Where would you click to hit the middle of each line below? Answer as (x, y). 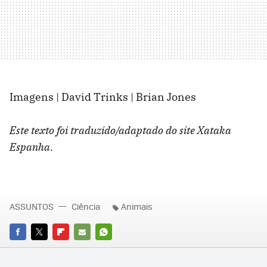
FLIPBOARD (74, 248)
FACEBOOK (30, 248)
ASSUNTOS (32, 207)
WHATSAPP (117, 248)
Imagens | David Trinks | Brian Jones (103, 97)
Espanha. (31, 147)
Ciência (86, 207)
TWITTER (47, 248)
